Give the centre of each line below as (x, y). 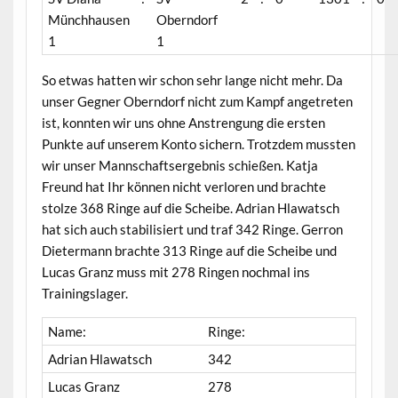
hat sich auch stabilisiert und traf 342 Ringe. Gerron (192, 229)
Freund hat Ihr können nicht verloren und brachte (183, 186)
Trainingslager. (84, 293)
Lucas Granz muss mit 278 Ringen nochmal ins (175, 271)
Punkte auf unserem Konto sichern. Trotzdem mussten (198, 143)
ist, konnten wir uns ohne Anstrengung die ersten (183, 122)
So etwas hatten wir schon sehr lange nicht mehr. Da (192, 80)
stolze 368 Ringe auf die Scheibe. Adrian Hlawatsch (190, 207)
